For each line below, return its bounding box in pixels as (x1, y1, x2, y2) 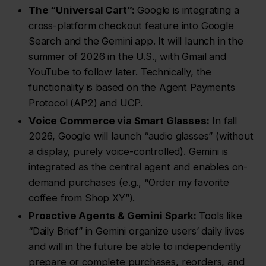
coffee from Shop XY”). (28, 192, 135, 204)
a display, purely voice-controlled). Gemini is (28, 145, 229, 158)
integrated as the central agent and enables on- (28, 161, 248, 173)
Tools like (196, 210, 242, 222)
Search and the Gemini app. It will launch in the (28, 35, 243, 47)
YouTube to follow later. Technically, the (28, 66, 212, 78)
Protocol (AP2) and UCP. (28, 97, 143, 109)
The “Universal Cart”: (28, 4, 135, 17)
